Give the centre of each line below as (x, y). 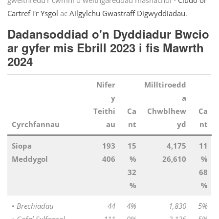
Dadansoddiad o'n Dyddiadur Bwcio (108, 33)
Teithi (104, 111)
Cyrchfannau (35, 124)
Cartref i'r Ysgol (33, 13)
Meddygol (30, 159)
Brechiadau (35, 206)
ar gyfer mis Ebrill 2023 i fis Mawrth (106, 47)
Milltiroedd (165, 85)
